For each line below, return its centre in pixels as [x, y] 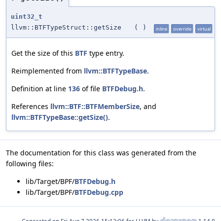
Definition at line [40, 89]
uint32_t [27, 17]
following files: [30, 164]
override [182, 29]
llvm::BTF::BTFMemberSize [95, 107]
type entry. [106, 53]
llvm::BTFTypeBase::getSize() [60, 117]
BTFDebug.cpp [99, 192]
